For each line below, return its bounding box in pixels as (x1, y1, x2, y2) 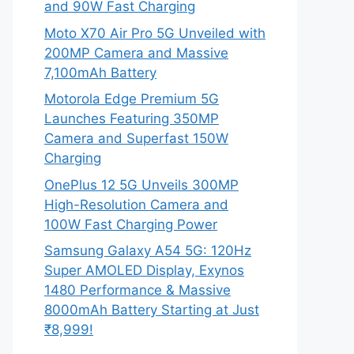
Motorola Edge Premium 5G (44, 91, 219, 107)
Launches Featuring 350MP (44, 111, 219, 126)
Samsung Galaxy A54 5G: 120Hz (44, 243, 251, 258)
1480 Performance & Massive (44, 282, 231, 298)
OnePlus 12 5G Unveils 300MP (44, 176, 239, 193)
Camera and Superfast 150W (44, 130, 228, 146)
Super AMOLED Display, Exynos (44, 262, 244, 278)
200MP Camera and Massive (44, 44, 228, 61)
